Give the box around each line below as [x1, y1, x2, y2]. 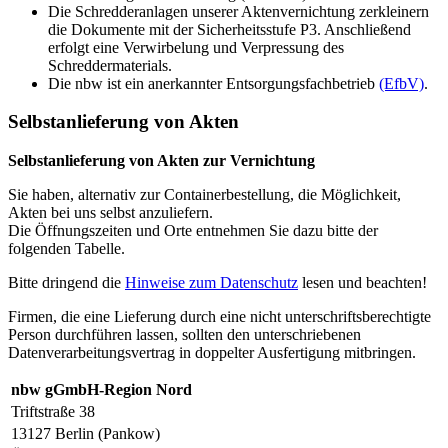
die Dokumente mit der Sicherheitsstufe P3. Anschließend [48, 20, 411, 38]
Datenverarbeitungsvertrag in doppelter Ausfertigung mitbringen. [8, 344, 416, 362]
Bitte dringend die [8, 274, 125, 292]
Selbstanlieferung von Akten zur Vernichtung [8, 152, 315, 170]
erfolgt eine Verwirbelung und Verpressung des [48, 38, 344, 56]
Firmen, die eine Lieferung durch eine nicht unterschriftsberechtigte [8, 308, 431, 326]
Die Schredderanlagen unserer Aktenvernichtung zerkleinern [48, 2, 429, 20]
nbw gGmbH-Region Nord [11, 381, 192, 399]
